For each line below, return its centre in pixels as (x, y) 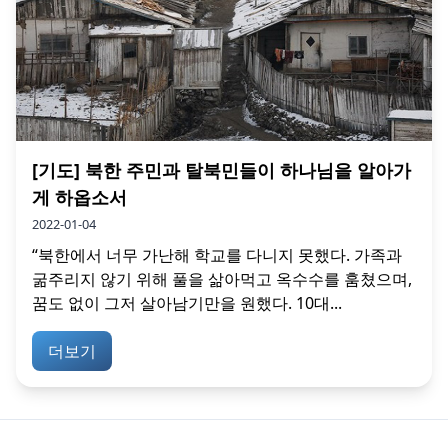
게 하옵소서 (79, 196)
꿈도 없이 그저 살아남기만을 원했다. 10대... (187, 302)
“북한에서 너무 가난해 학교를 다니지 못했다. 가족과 (217, 254)
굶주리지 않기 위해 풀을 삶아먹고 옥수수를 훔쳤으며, (222, 278)
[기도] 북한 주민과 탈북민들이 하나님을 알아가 (221, 169)
